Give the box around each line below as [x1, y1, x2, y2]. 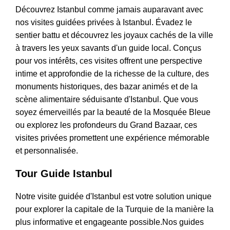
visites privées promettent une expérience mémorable [15, 133, 209, 143]
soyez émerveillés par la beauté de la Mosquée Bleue [15, 108, 210, 117]
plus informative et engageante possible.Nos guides [15, 218, 204, 227]
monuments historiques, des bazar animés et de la [15, 82, 198, 91]
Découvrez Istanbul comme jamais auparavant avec [15, 5, 203, 14]
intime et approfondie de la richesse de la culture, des [15, 69, 209, 79]
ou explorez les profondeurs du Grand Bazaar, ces [15, 121, 197, 130]
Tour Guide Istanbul [15, 168, 112, 180]
